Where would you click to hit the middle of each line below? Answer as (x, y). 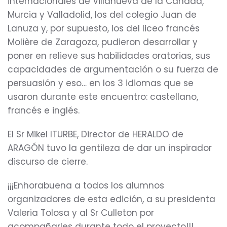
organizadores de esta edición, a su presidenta (111, 199)
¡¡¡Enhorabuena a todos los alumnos (86, 185)
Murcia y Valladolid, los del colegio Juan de (102, 15)
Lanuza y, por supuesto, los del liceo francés (104, 28)
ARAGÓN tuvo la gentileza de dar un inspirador (110, 148)
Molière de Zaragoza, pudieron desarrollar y (103, 42)
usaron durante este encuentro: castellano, (103, 97)
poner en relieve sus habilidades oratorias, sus (109, 56)
